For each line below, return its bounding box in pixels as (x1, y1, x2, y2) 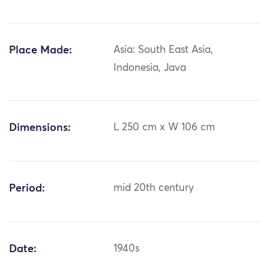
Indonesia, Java (113, 63, 187, 74)
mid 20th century (113, 183, 195, 194)
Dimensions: (9, 122, 71, 134)
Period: (9, 183, 45, 195)
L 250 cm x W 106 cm (113, 122, 216, 133)
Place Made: (9, 45, 72, 56)
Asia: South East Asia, (113, 45, 214, 56)
